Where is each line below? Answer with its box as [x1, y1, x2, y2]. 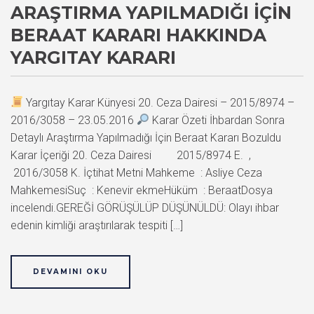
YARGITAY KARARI [11, 46, 176, 68]
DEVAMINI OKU [33, 266, 108, 276]
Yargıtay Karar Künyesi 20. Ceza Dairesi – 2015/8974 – [23, 95, 295, 109]
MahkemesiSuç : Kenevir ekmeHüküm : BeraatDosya [11, 183, 273, 197]
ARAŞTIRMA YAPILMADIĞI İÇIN [11, 1, 292, 23]
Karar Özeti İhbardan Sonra [149, 113, 285, 127]
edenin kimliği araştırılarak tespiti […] [11, 218, 183, 232]
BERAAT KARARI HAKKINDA [11, 24, 266, 46]
